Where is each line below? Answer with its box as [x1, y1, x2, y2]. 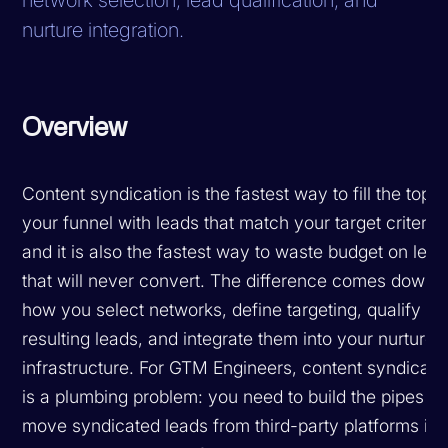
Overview [22, 114, 128, 141]
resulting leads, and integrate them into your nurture [22, 327, 436, 349]
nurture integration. [22, 17, 185, 42]
